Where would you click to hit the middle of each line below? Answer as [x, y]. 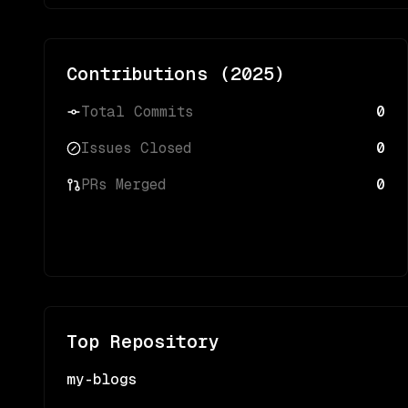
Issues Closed [136, 148]
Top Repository [143, 342]
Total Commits [137, 112]
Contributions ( [148, 74]
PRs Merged [123, 184]
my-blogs [102, 379]
